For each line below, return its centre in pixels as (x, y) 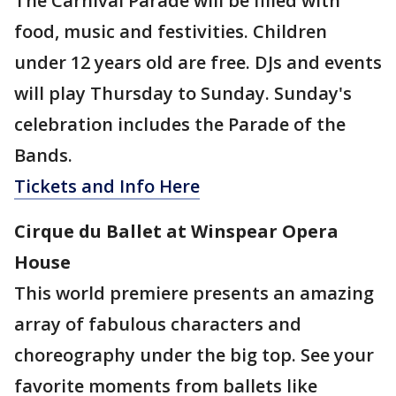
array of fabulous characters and (158, 324)
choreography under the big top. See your (194, 355)
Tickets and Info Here (107, 187)
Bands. (43, 156)
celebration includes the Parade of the (180, 125)
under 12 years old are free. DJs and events (198, 63)
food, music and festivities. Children (171, 32)
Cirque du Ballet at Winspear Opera (176, 232)
